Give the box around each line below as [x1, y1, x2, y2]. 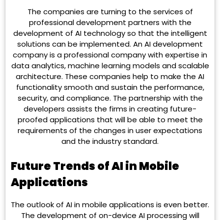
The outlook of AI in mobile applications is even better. [11, 199, 209, 210]
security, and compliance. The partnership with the [17, 93, 203, 104]
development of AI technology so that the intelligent [13, 28, 207, 39]
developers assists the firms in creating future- [24, 104, 196, 114]
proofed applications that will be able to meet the [17, 114, 203, 125]
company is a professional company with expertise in [13, 50, 207, 60]
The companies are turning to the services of [27, 6, 193, 17]
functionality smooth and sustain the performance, [16, 82, 204, 93]
